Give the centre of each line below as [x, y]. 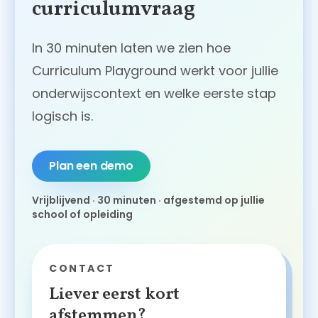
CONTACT [82, 269]
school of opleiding [82, 215]
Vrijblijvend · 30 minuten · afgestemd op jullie [148, 201]
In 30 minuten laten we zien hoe [131, 48]
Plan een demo [91, 166]
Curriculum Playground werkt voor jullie [155, 71]
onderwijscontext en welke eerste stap [154, 94]
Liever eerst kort [114, 295]
